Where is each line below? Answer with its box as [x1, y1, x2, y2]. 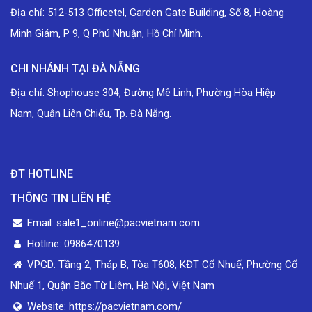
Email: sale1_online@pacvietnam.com [24, 217, 200, 230]
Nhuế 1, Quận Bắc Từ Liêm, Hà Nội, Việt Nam [10, 279, 214, 292]
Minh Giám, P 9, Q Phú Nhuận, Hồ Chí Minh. [10, 28, 203, 40]
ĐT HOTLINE [10, 167, 73, 181]
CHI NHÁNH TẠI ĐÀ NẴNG [10, 62, 140, 76]
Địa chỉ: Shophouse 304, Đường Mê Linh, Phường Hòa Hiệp [10, 87, 276, 100]
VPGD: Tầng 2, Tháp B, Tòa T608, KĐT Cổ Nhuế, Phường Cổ [24, 258, 298, 272]
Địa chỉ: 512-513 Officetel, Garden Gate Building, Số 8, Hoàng [10, 7, 284, 19]
